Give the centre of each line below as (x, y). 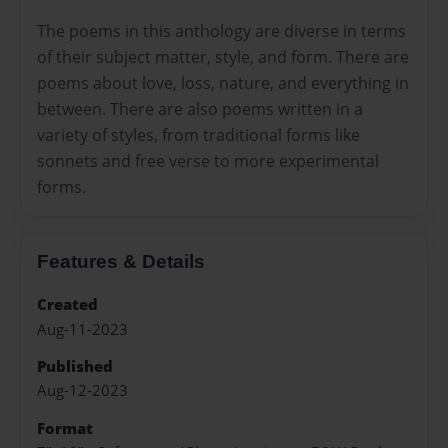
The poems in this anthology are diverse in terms (221, 31)
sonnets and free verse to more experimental (208, 161)
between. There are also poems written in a (200, 109)
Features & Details (121, 262)
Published (75, 367)
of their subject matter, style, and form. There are (223, 57)
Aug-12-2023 (82, 391)
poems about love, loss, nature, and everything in (223, 83)
